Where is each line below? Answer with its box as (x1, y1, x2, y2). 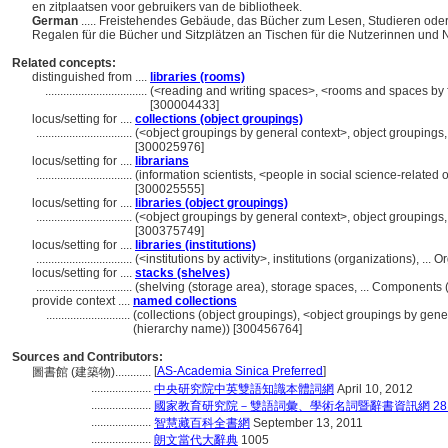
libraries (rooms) (150, 70, 245, 84)
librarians (135, 154, 189, 168)
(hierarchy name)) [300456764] (133, 322, 302, 336)
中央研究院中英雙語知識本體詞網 (154, 382, 334, 396)
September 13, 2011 (250, 416, 363, 430)
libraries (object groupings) (135, 196, 288, 210)
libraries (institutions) (135, 238, 256, 252)
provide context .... (32, 294, 133, 308)
